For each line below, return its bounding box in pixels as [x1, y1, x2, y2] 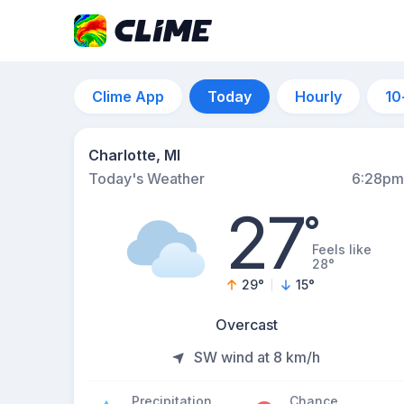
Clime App [92, 87, 164, 106]
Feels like [311, 242, 372, 257]
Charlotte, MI [88, 146, 180, 164]
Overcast [215, 316, 278, 334]
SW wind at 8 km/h [194, 348, 320, 366]
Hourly [295, 87, 342, 106]
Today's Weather [88, 170, 205, 188]
